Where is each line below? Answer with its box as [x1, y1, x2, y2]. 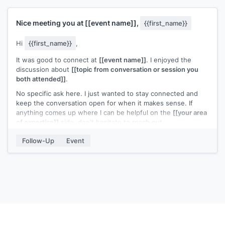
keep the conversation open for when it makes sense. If [16, 98, 193, 107]
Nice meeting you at [16, 18, 85, 28]
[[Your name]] [16, 132, 60, 141]
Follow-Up [22, 136, 54, 145]
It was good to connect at [16, 55, 99, 64]
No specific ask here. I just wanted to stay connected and [16, 88, 198, 98]
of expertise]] [16, 117, 59, 127]
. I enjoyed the [146, 55, 191, 64]
